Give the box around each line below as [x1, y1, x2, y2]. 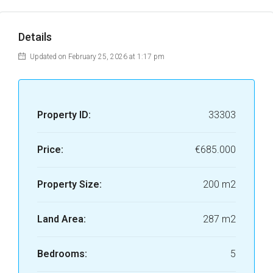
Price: [37, 144, 63, 155]
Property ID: [37, 109, 91, 121]
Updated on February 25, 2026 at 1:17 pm [28, 52, 165, 61]
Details [18, 30, 52, 43]
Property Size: [37, 179, 102, 190]
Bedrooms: [37, 248, 87, 260]
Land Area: [37, 213, 86, 225]
